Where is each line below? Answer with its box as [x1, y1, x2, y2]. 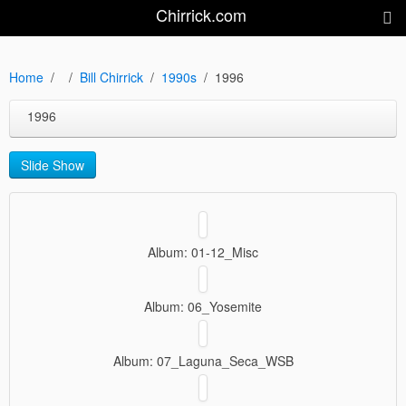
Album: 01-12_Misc [148, 243, 258, 261]
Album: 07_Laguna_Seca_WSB [112, 352, 294, 370]
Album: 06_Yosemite [144, 297, 262, 315]
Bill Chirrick [80, 68, 143, 86]
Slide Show [21, 156, 84, 174]
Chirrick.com [156, 3, 247, 27]
